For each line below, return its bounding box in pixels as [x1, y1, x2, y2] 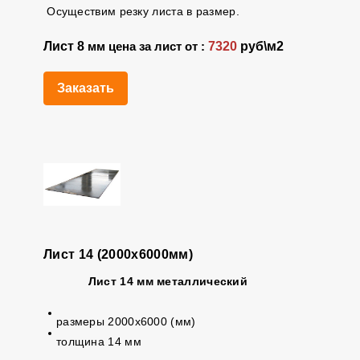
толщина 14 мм [55, 335, 141, 348]
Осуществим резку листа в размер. [43, 5, 239, 18]
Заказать [56, 81, 114, 95]
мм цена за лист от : [87, 40, 208, 53]
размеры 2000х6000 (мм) [55, 315, 196, 328]
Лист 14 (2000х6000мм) [43, 247, 193, 261]
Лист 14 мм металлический [88, 275, 248, 288]
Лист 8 [43, 39, 88, 53]
